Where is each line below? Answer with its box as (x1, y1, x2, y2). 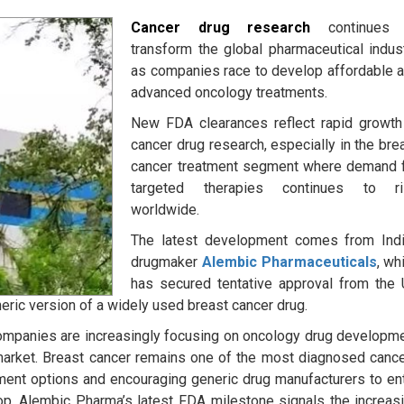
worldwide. (131, 201, 200, 219)
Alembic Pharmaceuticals (201, 253, 377, 271)
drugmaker (131, 253, 202, 271)
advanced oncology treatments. (131, 84, 328, 102)
